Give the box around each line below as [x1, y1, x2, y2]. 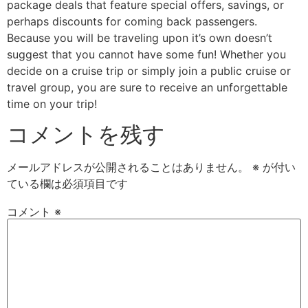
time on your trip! [7, 97, 97, 111]
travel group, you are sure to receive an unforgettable [7, 80, 287, 95]
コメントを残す [7, 121, 165, 148]
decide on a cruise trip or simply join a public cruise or [7, 64, 291, 78]
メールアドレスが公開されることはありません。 [7, 160, 249, 175]
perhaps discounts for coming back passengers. [7, 14, 257, 29]
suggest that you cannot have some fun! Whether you [7, 47, 286, 62]
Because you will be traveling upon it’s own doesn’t [7, 31, 272, 45]
